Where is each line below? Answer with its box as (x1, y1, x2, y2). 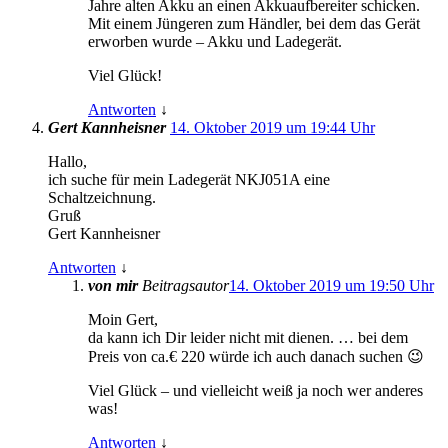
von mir (88, 277, 138, 295)
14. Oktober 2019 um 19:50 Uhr (229, 277, 434, 295)
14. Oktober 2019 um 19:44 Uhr (170, 119, 375, 137)
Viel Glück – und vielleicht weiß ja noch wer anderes (88, 382, 423, 400)
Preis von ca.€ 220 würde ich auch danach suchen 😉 (88, 348, 424, 366)
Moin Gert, (88, 311, 158, 329)
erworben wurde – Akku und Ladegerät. (88, 33, 342, 51)
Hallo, (48, 153, 87, 171)
